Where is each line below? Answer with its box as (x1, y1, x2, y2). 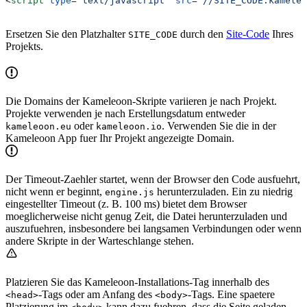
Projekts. (5, 40, 43, 52)
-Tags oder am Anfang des (38, 288, 155, 300)
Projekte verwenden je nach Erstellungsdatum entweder (5, 107, 245, 119)
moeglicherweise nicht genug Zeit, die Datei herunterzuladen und (5, 210, 287, 222)
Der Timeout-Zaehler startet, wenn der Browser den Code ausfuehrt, (5, 173, 300, 185)
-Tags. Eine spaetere (188, 288, 275, 300)
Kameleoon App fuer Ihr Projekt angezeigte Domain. (5, 132, 234, 144)
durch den (177, 27, 226, 40)
